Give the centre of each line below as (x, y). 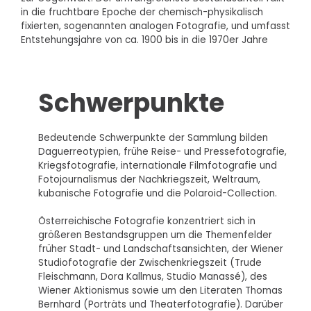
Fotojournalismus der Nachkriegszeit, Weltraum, (149, 179)
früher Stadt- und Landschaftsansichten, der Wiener (161, 249)
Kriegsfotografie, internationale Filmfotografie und (158, 165)
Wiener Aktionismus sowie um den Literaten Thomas (160, 290)
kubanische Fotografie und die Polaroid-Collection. (158, 193)
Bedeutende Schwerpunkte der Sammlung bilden (153, 137)
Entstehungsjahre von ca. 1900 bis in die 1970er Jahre (144, 40)
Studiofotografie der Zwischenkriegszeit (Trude (150, 262)
